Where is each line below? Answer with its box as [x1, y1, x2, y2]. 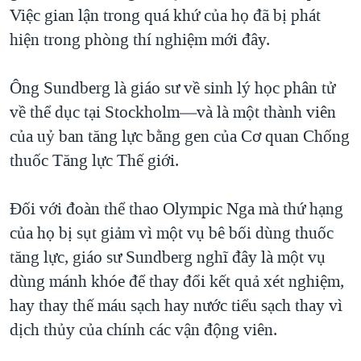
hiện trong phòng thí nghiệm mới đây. [10, 28, 270, 52]
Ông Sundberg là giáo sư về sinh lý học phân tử [10, 77, 335, 100]
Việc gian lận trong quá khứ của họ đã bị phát [10, 4, 321, 27]
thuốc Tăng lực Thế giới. [10, 149, 179, 172]
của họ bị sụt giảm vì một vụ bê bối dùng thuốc [10, 222, 334, 245]
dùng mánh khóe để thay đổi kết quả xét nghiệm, [10, 270, 344, 293]
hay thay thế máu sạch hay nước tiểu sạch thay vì [10, 294, 342, 317]
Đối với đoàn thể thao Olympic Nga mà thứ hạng [10, 197, 343, 221]
